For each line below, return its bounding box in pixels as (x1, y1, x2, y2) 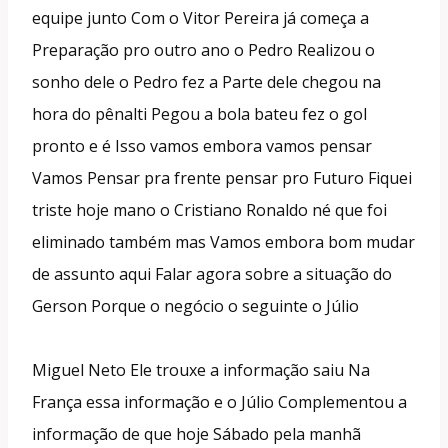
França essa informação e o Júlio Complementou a (32, 390, 407, 413)
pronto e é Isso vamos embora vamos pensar (32, 134, 372, 157)
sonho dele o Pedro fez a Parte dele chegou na (32, 70, 381, 93)
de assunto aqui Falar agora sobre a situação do (32, 262, 392, 285)
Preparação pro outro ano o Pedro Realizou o (32, 38, 375, 61)
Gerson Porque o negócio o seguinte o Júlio (32, 294, 359, 317)
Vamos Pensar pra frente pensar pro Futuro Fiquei (32, 166, 412, 189)
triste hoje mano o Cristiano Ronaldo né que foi (32, 198, 387, 221)
